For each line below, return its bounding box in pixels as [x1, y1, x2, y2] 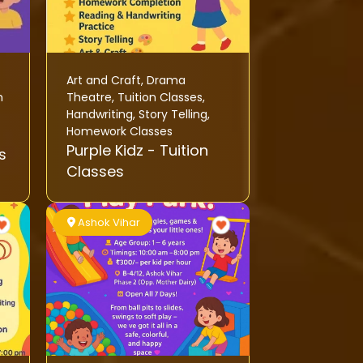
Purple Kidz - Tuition [66, 140, 147, 161]
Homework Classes [66, 123, 173, 140]
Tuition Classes [117, 89, 203, 106]
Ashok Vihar [78, 215, 141, 231]
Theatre [66, 89, 112, 106]
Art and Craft [66, 72, 141, 89]
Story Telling [138, 106, 207, 123]
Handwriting [66, 106, 133, 123]
